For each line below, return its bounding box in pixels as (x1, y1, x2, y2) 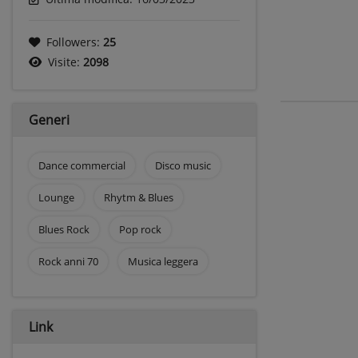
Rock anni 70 (38, 253, 98, 268)
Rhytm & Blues (103, 189, 173, 205)
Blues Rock (38, 221, 89, 237)
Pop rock (118, 221, 161, 237)
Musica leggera (127, 253, 198, 268)
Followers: (46, 34, 103, 50)
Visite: (48, 54, 83, 70)
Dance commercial (38, 157, 125, 173)
